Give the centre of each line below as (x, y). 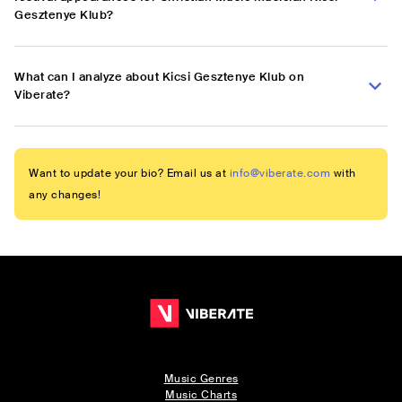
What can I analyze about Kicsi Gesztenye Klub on (159, 77)
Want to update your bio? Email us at (127, 174)
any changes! (65, 195)
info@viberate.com (280, 174)
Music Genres (201, 379)
